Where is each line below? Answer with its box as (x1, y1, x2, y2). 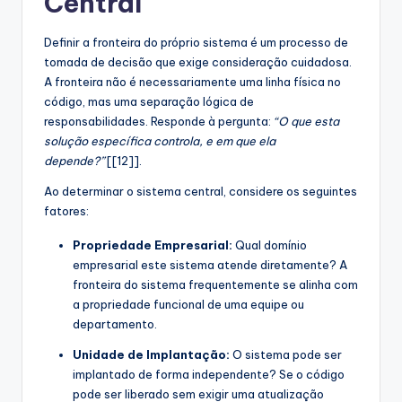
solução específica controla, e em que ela (44, 134, 275, 149)
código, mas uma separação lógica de (44, 94, 254, 109)
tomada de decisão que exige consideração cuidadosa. (44, 55, 352, 70)
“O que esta (274, 114, 339, 129)
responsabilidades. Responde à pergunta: (44, 114, 274, 129)
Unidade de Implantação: (73, 347, 230, 363)
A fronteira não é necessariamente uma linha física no (44, 74, 341, 90)
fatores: (44, 204, 89, 219)
